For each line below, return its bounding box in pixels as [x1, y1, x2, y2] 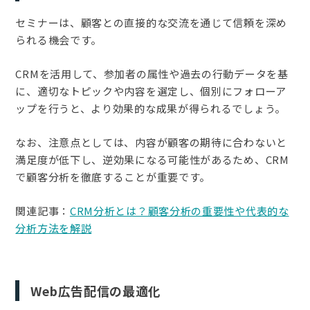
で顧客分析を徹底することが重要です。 [15, 169, 211, 184]
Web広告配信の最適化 [30, 281, 162, 300]
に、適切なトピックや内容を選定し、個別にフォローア [15, 83, 286, 98]
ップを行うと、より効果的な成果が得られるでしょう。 [15, 100, 286, 116]
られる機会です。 [15, 32, 102, 47]
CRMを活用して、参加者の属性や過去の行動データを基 [15, 66, 289, 81]
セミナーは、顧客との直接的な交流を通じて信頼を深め [15, 15, 287, 30]
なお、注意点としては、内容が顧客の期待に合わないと [15, 134, 287, 149]
